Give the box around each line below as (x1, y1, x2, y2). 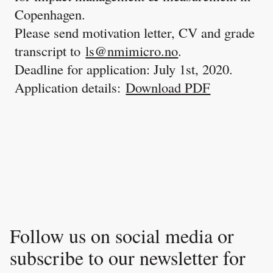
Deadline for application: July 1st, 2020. (15, 59, 233, 78)
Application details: (15, 77, 126, 96)
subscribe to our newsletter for (10, 244, 246, 271)
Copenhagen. (15, 4, 86, 23)
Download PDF (126, 77, 211, 96)
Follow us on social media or (10, 222, 235, 249)
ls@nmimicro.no (85, 41, 179, 60)
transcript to (15, 41, 86, 60)
